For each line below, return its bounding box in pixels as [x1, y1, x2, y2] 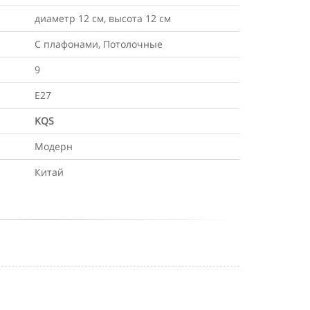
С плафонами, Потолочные [35, 37, 163, 51]
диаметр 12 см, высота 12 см [35, 12, 171, 25]
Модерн [35, 140, 73, 153]
